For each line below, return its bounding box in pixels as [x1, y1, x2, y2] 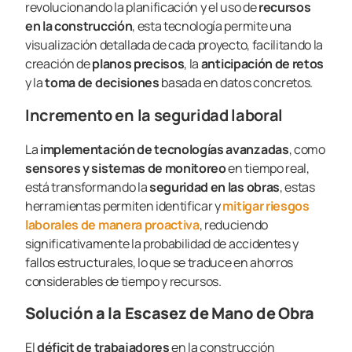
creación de [25, 55, 93, 73]
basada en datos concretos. [159, 74, 313, 92]
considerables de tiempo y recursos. [25, 272, 222, 290]
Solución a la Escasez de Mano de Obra [25, 302, 315, 324]
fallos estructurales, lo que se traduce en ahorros [25, 253, 293, 271]
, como [288, 140, 325, 158]
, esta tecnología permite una [132, 17, 291, 35]
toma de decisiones [45, 74, 159, 92]
